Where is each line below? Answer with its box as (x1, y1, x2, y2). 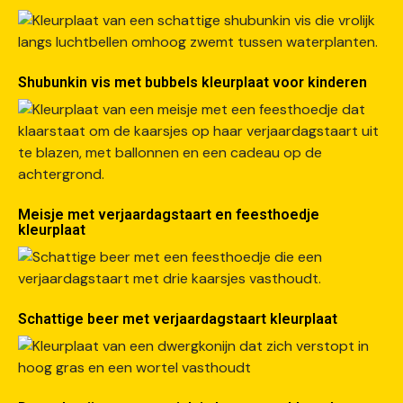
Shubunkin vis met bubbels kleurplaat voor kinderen (18, 74, 367, 91)
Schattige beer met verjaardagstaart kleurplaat (18, 310, 337, 327)
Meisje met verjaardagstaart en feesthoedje (18, 206, 319, 223)
